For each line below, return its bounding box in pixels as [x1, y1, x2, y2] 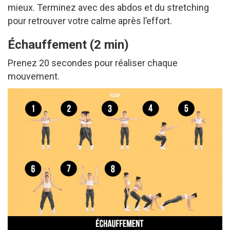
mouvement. [8, 71, 60, 82]
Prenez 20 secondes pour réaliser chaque [8, 57, 178, 69]
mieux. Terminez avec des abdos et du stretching [8, 2, 209, 13]
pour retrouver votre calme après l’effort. [8, 15, 172, 27]
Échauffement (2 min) [8, 37, 129, 52]
